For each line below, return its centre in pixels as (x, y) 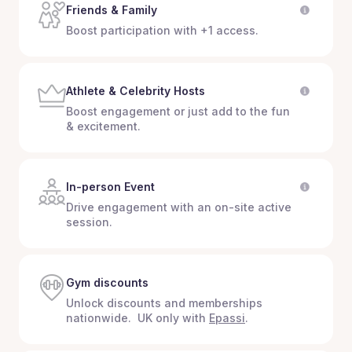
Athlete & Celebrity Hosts (136, 90)
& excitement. (103, 126)
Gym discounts (107, 282)
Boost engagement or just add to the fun (178, 111)
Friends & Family (112, 9)
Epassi (227, 317)
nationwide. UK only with (137, 317)
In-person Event (110, 186)
